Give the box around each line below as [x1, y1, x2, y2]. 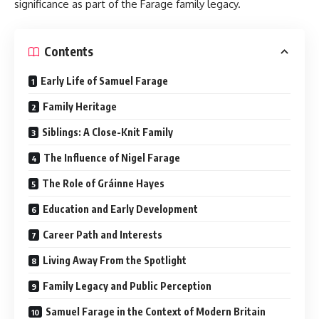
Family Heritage [43, 100, 117, 113]
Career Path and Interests [43, 228, 162, 241]
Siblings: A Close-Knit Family [42, 125, 173, 138]
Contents [44, 43, 93, 60]
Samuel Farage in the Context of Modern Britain [46, 305, 266, 318]
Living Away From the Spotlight [43, 253, 187, 266]
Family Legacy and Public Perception [43, 279, 211, 292]
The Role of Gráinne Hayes [42, 177, 164, 189]
